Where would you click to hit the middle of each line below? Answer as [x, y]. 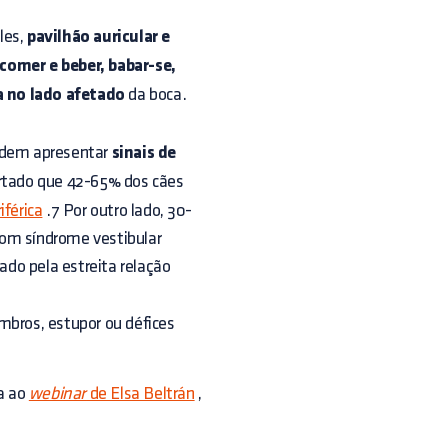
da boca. [155, 94]
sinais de [144, 153]
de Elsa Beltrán [140, 393]
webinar [57, 393]
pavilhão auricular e [99, 37]
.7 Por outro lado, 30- [117, 210]
